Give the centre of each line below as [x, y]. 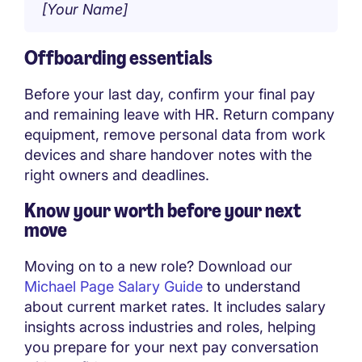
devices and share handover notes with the [168, 154]
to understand [252, 286]
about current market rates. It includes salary [175, 306]
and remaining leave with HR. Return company [179, 114]
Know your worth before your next [163, 210]
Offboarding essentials [118, 57]
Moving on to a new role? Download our [158, 266]
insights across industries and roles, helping [170, 326]
